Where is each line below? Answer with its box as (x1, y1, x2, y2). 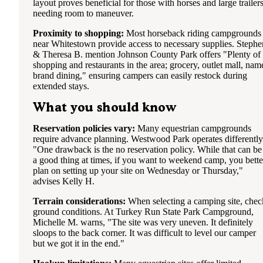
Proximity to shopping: (33, 28, 124, 38)
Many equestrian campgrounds (135, 123, 251, 134)
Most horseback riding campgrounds (124, 28, 261, 38)
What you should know (33, 100, 176, 115)
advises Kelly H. (33, 176, 95, 187)
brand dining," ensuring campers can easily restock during (33, 70, 247, 80)
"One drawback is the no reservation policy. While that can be (33, 144, 262, 155)
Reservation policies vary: (33, 123, 135, 134)
